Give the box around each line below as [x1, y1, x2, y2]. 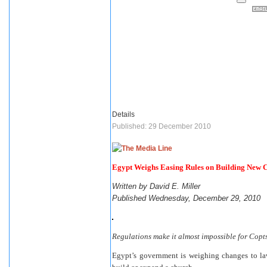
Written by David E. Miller [112, 182, 200, 191]
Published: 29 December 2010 [112, 122, 211, 131]
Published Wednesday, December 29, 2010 [112, 194, 260, 203]
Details [112, 110, 135, 119]
